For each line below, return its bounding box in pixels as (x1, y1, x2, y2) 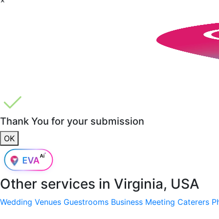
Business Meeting (111, 197, 175, 207)
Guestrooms (64, 197, 109, 207)
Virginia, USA (114, 175, 199, 192)
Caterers (177, 197, 209, 207)
